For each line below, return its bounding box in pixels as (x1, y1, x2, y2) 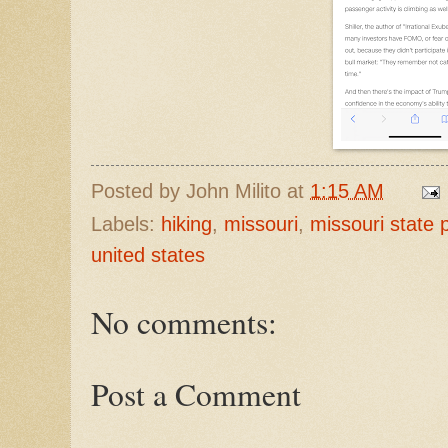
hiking (161, 212, 212, 235)
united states (91, 243, 205, 266)
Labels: (91, 212, 161, 235)
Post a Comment (91, 372, 301, 415)
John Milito (186, 179, 281, 202)
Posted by (91, 179, 186, 202)
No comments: (91, 300, 277, 343)
